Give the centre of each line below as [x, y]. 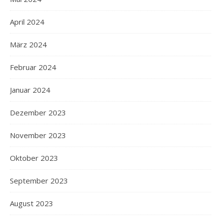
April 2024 [27, 21]
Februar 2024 [33, 67]
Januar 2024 [30, 90]
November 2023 [38, 135]
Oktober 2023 [34, 158]
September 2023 [39, 180]
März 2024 [28, 44]
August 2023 [32, 203]
